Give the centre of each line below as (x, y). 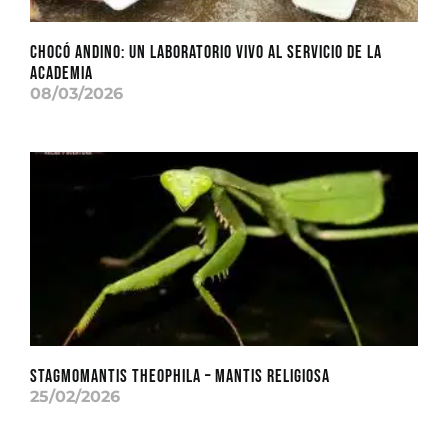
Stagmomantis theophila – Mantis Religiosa (180, 376)
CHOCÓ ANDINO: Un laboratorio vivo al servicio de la (206, 52)
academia (61, 73)
